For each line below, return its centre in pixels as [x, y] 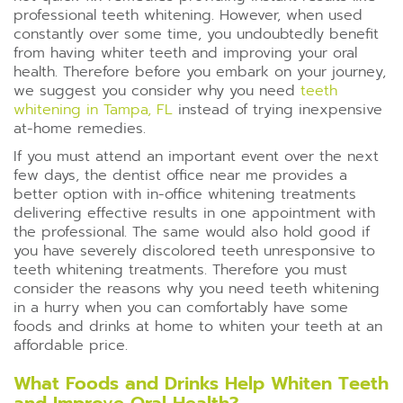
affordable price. [71, 345]
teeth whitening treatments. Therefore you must [180, 270]
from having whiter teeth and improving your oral [185, 53]
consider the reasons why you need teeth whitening [197, 289]
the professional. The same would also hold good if [192, 232]
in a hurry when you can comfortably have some [181, 308]
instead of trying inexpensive [278, 110]
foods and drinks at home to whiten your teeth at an [198, 327]
